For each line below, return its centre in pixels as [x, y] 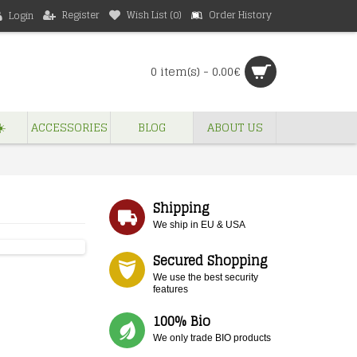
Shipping [181, 208]
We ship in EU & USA [199, 225]
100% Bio [182, 321]
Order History [240, 15]
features [171, 289]
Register [81, 15]
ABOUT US [235, 127]
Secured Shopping [210, 261]
